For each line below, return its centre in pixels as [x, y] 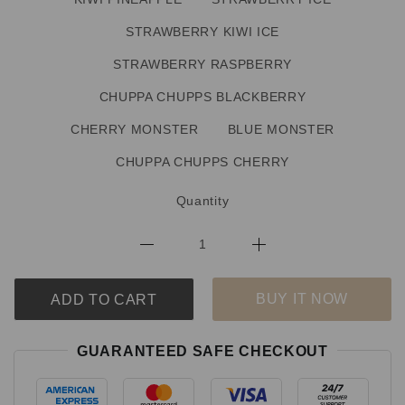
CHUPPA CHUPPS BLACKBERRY [202, 97]
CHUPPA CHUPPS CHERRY [202, 162]
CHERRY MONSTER [134, 130]
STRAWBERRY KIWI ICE [202, 32]
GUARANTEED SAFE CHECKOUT [202, 352]
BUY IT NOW [302, 299]
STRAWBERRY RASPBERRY [202, 65]
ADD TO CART [104, 300]
